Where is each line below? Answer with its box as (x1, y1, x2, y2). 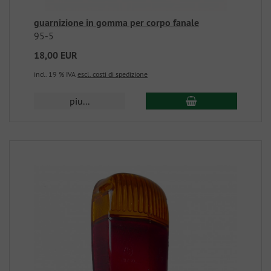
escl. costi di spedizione (77, 70, 148, 79)
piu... (70, 95, 90, 107)
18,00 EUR (34, 49, 77, 62)
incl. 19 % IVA (34, 70, 77, 79)
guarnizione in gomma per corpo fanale (34, 16, 199, 29)
